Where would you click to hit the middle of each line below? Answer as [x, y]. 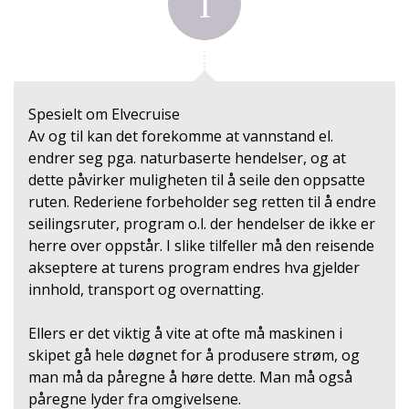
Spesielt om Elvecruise [104, 114]
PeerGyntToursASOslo [242, 58]
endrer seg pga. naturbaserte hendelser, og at [187, 157]
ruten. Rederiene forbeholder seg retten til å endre [202, 201]
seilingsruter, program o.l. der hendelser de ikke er [202, 223]
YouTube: [135, 57]
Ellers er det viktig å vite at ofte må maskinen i [185, 333]
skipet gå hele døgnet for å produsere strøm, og [194, 355]
